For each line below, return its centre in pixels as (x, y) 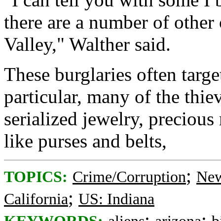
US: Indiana (116, 199)
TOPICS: (36, 177)
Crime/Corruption (129, 177)
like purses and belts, (85, 141)
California (36, 199)
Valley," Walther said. (87, 44)
